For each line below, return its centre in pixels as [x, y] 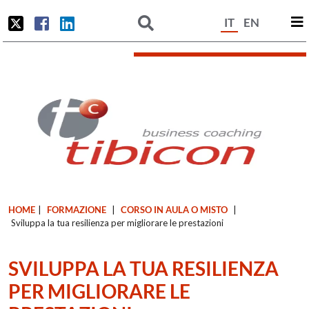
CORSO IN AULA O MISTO [175, 210]
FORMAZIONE [77, 210]
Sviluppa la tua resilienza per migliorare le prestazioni [118, 223]
